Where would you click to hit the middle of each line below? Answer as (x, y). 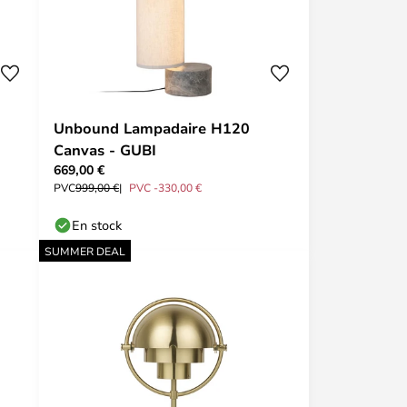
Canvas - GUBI (105, 150)
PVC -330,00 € (165, 187)
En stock (97, 225)
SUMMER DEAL (85, 251)
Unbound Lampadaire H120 (152, 128)
